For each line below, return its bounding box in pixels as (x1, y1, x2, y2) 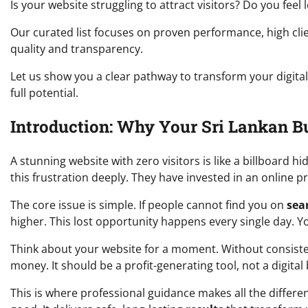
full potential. (10, 85, 78, 100)
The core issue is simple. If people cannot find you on (10, 197, 287, 213)
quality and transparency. (10, 41, 143, 56)
